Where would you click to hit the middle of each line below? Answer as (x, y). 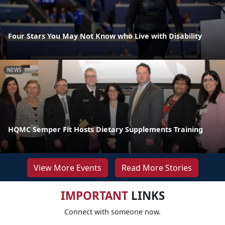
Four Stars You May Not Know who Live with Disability (105, 36)
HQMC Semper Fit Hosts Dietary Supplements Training (105, 129)
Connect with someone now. (113, 211)
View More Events (67, 167)
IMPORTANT (94, 195)
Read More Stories (156, 167)
